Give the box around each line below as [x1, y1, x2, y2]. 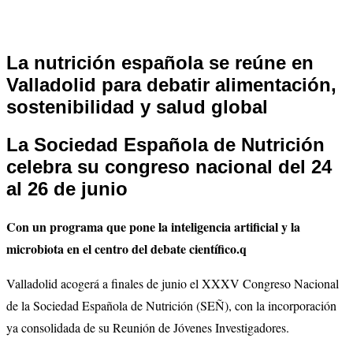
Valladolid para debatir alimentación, [6, 73, 336, 95]
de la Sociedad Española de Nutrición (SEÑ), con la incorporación [6, 296, 336, 314]
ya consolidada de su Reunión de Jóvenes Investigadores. [6, 318, 289, 336]
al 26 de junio [6, 177, 128, 199]
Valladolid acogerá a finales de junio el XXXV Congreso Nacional [6, 274, 339, 292]
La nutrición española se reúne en [6, 51, 314, 73]
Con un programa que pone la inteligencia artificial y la [6, 217, 300, 236]
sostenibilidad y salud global [6, 95, 268, 117]
